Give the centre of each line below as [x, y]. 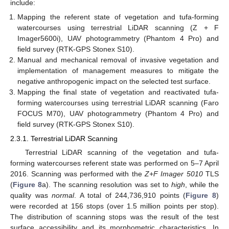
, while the [202, 185]
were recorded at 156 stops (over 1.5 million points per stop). [114, 206]
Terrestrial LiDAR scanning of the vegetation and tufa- [122, 153]
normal [63, 196]
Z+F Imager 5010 [174, 174]
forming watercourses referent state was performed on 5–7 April [114, 163]
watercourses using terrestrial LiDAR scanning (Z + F [118, 27]
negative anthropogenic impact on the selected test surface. [114, 81]
